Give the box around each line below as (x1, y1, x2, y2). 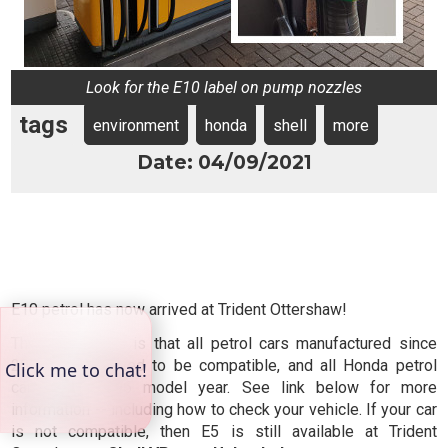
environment (93, 116, 180, 135)
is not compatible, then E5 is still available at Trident (11, 422, 437, 442)
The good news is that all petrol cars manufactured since (11, 334, 437, 354)
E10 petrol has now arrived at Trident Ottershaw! (11, 299, 348, 319)
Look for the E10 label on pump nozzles (86, 78, 362, 97)
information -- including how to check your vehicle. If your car (11, 400, 437, 420)
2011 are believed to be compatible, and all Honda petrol (11, 356, 437, 376)
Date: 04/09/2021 (136, 150, 312, 174)
